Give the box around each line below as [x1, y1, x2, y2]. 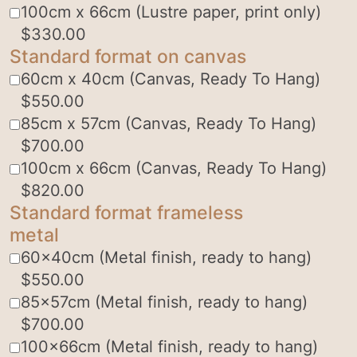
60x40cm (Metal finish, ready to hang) [20, 248, 312, 268]
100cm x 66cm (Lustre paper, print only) [20, 2, 321, 22]
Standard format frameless [10, 201, 243, 225]
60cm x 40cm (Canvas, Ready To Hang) [20, 69, 320, 89]
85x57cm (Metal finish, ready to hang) [20, 292, 308, 312]
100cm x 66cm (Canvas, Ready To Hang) [20, 159, 327, 178]
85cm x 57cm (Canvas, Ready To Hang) [20, 114, 316, 134]
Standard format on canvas [10, 45, 246, 69]
